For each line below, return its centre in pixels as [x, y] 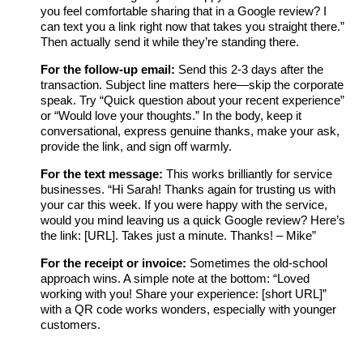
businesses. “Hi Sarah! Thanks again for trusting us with [188, 190]
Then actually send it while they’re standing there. [170, 42]
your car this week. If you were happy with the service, [184, 205]
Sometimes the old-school [257, 263]
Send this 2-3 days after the [249, 70]
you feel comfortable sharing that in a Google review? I [184, 11]
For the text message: [102, 174]
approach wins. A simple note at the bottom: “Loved [175, 279]
